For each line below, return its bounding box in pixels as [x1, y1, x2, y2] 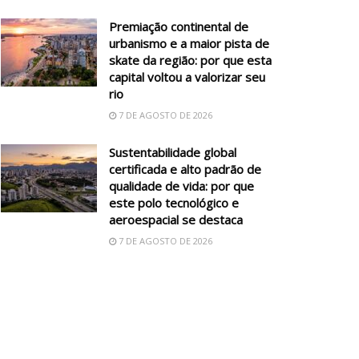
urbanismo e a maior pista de [109, 34, 269, 51]
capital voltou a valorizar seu [109, 68, 265, 85]
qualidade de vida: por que [109, 177, 254, 194]
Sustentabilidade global [109, 143, 236, 160]
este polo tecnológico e [109, 194, 239, 211]
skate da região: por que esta [109, 51, 272, 68]
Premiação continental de [109, 18, 248, 34]
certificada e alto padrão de [109, 160, 261, 177]
